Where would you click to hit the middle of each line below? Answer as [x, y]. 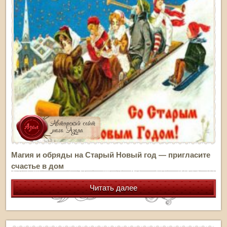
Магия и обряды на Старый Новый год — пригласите [111, 155]
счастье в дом [37, 166]
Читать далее [113, 187]
